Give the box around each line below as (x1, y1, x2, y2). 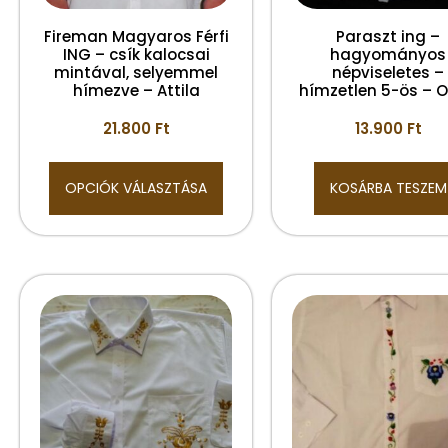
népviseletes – (332, 62, 444, 83)
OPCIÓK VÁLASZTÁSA (65, 178, 207, 198)
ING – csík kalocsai (62, 44, 210, 65)
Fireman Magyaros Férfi (43, 26, 229, 47)
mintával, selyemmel (54, 62, 218, 83)
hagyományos (330, 44, 446, 65)
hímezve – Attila (72, 80, 200, 101)
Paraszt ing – (336, 26, 440, 47)
